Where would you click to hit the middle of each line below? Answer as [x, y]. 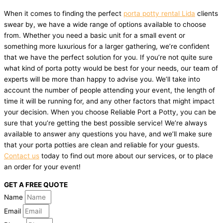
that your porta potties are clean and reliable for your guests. [102, 145]
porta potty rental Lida [159, 14]
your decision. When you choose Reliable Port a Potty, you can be [110, 112]
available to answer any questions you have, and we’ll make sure [108, 134]
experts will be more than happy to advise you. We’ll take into [102, 79]
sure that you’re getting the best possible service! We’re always [106, 123]
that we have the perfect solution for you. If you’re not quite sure [108, 57]
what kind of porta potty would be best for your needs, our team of [111, 68]
